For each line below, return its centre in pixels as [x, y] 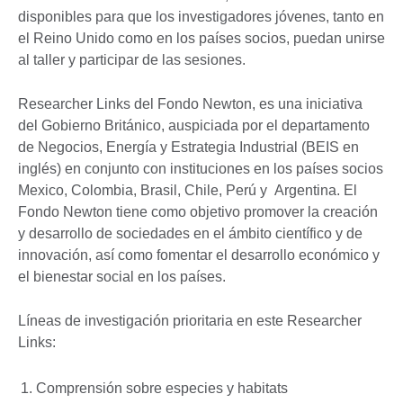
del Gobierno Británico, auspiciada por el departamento [194, 125]
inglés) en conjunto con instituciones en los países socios [201, 168]
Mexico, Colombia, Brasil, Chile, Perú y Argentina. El [188, 190]
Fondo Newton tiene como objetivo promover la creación [198, 211]
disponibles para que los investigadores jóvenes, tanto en [201, 16]
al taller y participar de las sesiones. [132, 59]
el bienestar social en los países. [122, 276]
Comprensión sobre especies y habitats [162, 388]
